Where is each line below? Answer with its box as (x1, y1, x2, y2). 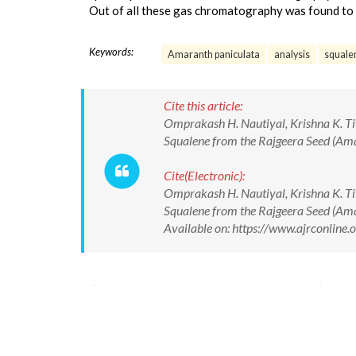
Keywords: (89, 45, 133, 58)
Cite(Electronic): (164, 168, 245, 183)
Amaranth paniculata (168, 48, 260, 60)
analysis (274, 48, 310, 60)
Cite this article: (164, 98, 242, 113)
